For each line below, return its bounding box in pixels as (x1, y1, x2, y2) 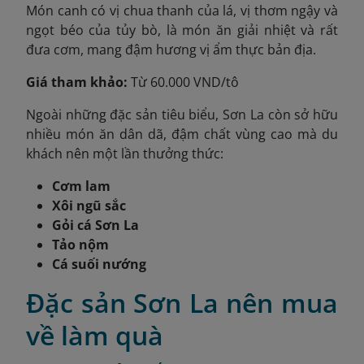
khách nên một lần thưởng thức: (26, 144, 223, 162)
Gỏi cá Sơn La (52, 215, 139, 234)
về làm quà (26, 317, 163, 353)
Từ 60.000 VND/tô (128, 72, 239, 91)
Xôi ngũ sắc (52, 196, 126, 214)
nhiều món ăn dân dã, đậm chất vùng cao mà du (26, 124, 338, 143)
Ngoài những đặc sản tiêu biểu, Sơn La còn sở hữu (26, 105, 338, 123)
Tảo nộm (52, 235, 109, 253)
